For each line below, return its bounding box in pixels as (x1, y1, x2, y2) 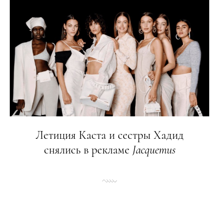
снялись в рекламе (44, 143, 132, 157)
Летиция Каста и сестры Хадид (35, 128, 184, 142)
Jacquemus (132, 143, 175, 157)
